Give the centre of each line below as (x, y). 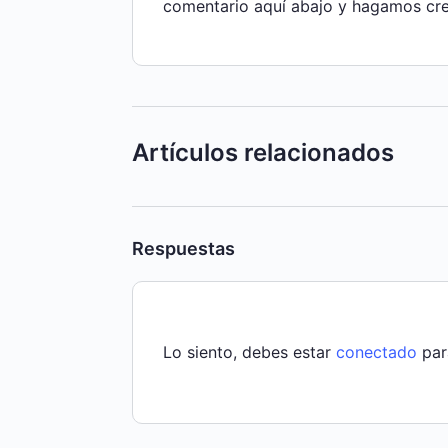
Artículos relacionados (263, 152)
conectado (376, 351)
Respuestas (183, 248)
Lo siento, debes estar (249, 351)
